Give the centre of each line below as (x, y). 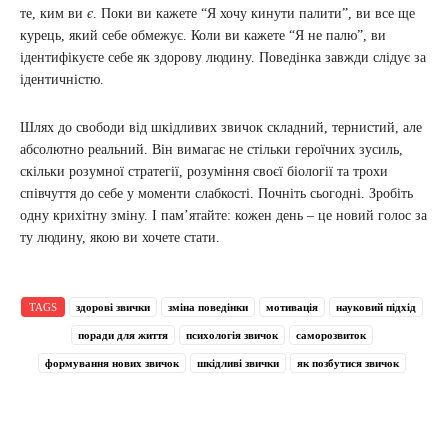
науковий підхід (376, 307)
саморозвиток (331, 335)
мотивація (292, 307)
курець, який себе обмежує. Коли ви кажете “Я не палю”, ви (203, 36)
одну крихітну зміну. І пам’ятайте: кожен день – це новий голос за (223, 216)
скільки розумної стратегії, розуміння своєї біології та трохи (204, 172)
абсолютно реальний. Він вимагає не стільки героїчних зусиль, (211, 150)
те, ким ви (53, 14)
